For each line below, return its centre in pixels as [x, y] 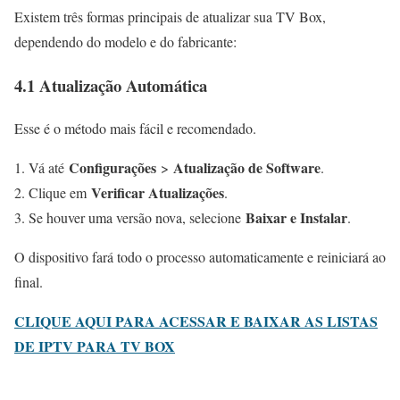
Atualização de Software [247, 168]
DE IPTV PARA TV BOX [95, 346]
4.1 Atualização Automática [111, 85]
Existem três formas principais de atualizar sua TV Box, [170, 16]
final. [29, 282]
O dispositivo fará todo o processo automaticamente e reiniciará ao [200, 257]
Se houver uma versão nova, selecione [137, 218]
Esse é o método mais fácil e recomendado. [135, 129]
